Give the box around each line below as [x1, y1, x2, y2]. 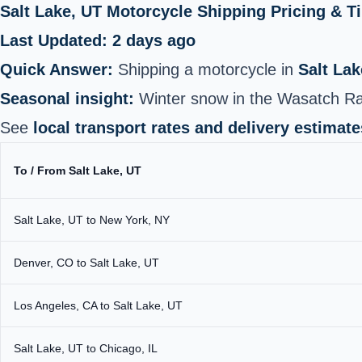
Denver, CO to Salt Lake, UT [14, 255, 159, 269]
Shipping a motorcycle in [113, 60, 298, 78]
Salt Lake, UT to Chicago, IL [14, 341, 158, 355]
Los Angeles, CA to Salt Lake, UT [14, 298, 183, 312]
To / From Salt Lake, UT [14, 163, 141, 177]
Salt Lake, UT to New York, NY [14, 213, 170, 226]
